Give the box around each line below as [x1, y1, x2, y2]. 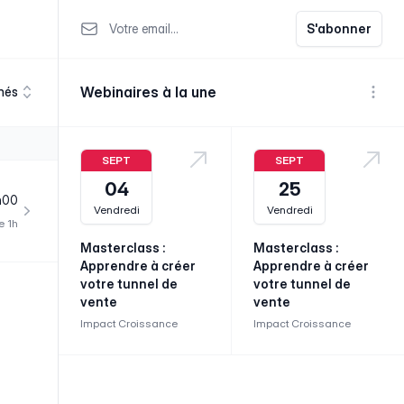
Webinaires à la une [80, 83, 216, 101]
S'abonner [307, 20, 372, 36]
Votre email [79, 11, 150, 30]
